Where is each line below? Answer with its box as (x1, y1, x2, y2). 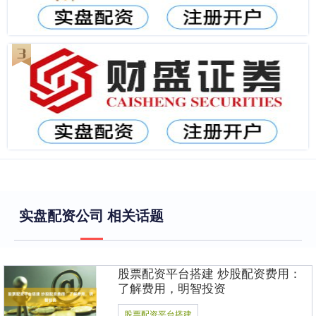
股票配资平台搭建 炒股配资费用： (118, 265, 302, 281)
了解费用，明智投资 (118, 279, 226, 296)
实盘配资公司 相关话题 (19, 205, 164, 225)
